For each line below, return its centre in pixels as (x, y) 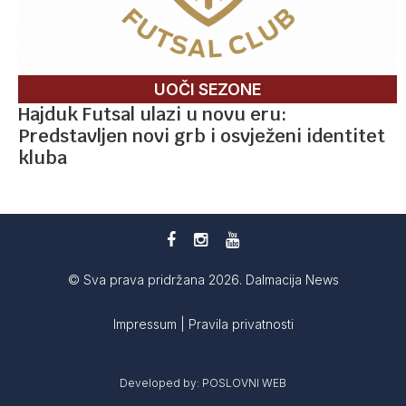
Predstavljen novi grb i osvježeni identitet (202, 135)
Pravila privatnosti (241, 324)
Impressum (146, 324)
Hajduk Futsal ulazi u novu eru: (152, 114)
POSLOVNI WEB (244, 382)
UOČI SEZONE (208, 89)
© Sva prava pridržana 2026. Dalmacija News (203, 279)
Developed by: (161, 382)
